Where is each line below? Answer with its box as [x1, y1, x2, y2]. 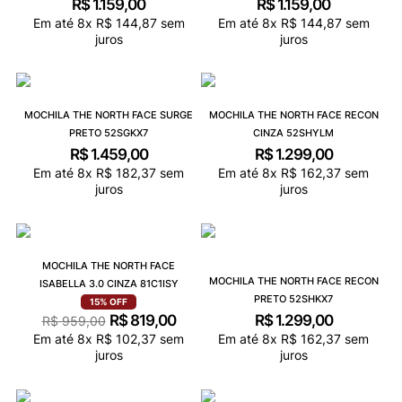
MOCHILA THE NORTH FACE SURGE [24, 109, 193, 122]
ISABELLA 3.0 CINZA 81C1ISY [39, 276, 179, 290]
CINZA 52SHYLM [253, 127, 334, 140]
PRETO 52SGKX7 [69, 127, 148, 140]
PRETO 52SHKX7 [254, 292, 333, 305]
